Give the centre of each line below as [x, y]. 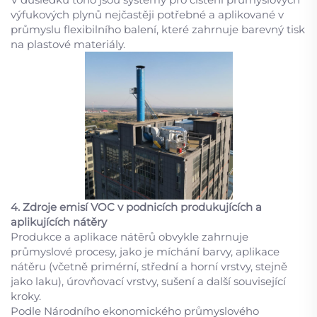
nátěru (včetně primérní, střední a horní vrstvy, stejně [149, 266]
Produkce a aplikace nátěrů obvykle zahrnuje [129, 237]
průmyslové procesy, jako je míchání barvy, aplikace [145, 252]
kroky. [26, 296]
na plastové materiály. [68, 44]
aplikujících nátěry [59, 222]
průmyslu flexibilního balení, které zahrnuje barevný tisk [158, 29]
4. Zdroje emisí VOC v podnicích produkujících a [136, 207]
